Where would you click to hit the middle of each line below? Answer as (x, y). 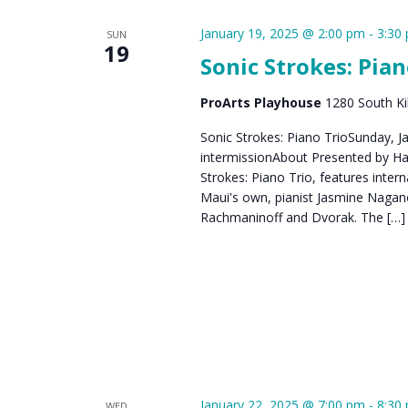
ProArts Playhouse (262, 102)
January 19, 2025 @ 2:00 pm (282, 33)
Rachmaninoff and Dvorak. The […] (302, 217)
